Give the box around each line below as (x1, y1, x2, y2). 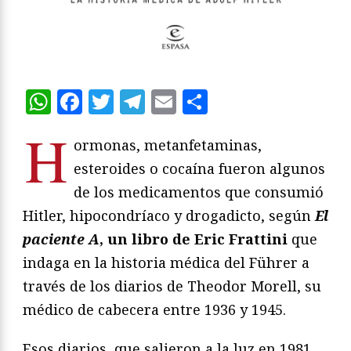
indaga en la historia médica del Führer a (23, 253, 309, 273)
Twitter (114, 85, 205, 119)
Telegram (145, 85, 259, 119)
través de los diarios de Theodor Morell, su (23, 277, 321, 296)
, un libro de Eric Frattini (100, 230, 288, 249)
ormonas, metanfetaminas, (74, 136, 262, 155)
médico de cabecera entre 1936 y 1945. (23, 300, 286, 320)
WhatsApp (51, 85, 179, 119)
